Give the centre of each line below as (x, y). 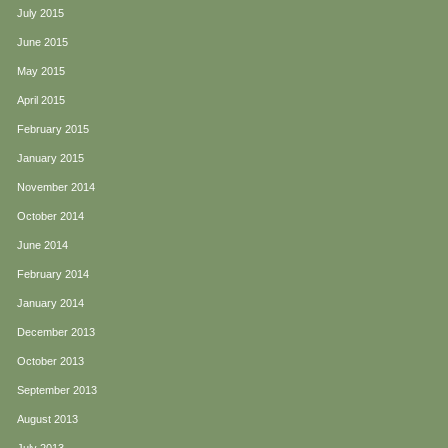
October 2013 (50, 361)
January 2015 (50, 158)
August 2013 (47, 419)
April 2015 (41, 100)
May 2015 (41, 71)
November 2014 (56, 187)
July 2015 (40, 13)
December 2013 (56, 332)
